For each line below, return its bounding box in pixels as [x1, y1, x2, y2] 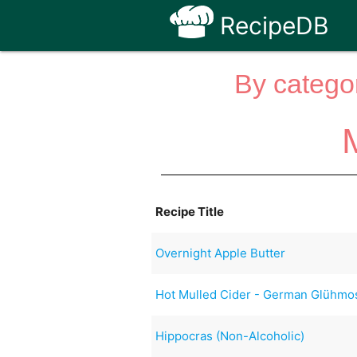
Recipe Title [155, 203, 225, 219]
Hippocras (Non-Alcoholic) [155, 328, 305, 343]
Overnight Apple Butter [155, 245, 286, 261]
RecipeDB [213, 11, 329, 40]
